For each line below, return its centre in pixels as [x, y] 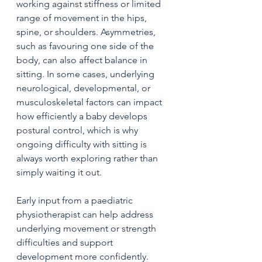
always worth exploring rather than [88, 158]
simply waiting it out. [59, 172]
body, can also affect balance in [83, 60]
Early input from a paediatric [76, 200]
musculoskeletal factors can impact [90, 102]
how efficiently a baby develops [83, 116]
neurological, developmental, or [85, 88]
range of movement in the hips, [83, 18]
